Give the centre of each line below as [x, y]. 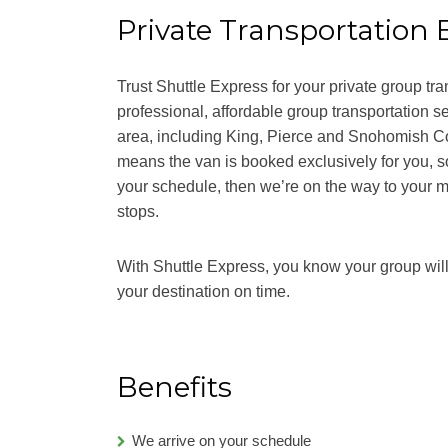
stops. [138, 211]
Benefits [174, 386]
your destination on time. [203, 291]
